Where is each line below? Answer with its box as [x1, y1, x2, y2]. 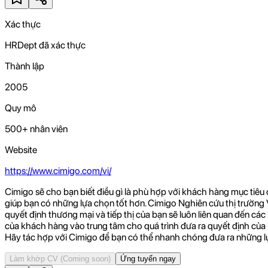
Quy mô [5, 102, 36, 114]
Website [5, 144, 37, 156]
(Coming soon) [60, 254, 111, 263]
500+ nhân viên [5, 123, 68, 135]
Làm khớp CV [10, 254, 58, 263]
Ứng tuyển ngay [120, 254, 176, 263]
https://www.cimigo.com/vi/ [5, 165, 111, 176]
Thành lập [5, 60, 44, 72]
